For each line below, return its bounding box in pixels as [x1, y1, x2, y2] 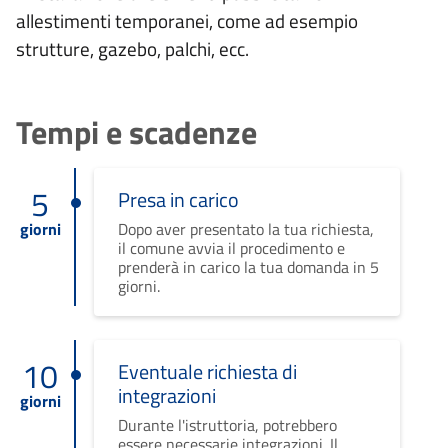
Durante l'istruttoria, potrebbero [117, 412, 337, 437]
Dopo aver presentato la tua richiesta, [117, 216, 374, 241]
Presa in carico [117, 183, 239, 215]
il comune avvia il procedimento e [117, 235, 345, 260]
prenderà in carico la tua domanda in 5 [117, 254, 379, 279]
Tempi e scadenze [16, 107, 257, 156]
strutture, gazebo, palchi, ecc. [16, 33, 249, 63]
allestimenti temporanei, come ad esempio [16, 5, 358, 35]
